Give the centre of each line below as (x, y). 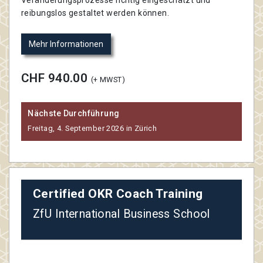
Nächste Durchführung (74, 113)
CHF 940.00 (56, 78)
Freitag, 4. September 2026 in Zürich (92, 128)
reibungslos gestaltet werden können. (95, 13)
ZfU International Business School (122, 214)
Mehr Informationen (66, 44)
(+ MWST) (108, 79)
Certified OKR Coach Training (118, 194)
